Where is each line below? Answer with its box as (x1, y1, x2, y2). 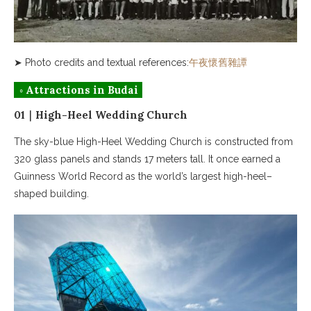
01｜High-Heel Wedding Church (14, 108, 187, 121)
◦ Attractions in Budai (19, 83, 138, 96)
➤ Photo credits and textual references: (14, 56, 189, 68)
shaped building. (14, 187, 89, 199)
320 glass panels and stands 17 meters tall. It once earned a (14, 153, 280, 165)
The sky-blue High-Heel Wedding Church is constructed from (14, 135, 293, 147)
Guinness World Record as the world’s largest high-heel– (14, 170, 272, 182)
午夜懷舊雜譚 (189, 56, 247, 68)
